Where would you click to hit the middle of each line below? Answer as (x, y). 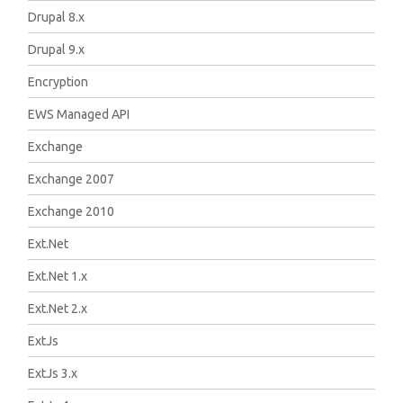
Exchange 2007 (72, 179)
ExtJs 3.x (53, 373)
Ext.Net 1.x (58, 276)
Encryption (58, 82)
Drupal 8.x (57, 17)
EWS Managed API (79, 114)
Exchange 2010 (72, 211)
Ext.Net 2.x (58, 309)
